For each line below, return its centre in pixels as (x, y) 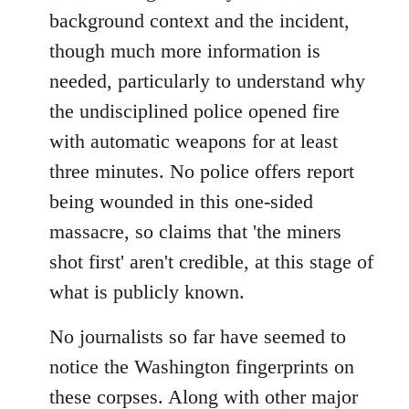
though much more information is (185, 50)
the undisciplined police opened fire (194, 110)
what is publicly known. (147, 291)
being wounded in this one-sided (181, 201)
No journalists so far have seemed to (198, 336)
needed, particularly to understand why (207, 80)
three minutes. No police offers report (202, 171)
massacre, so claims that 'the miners (195, 231)
